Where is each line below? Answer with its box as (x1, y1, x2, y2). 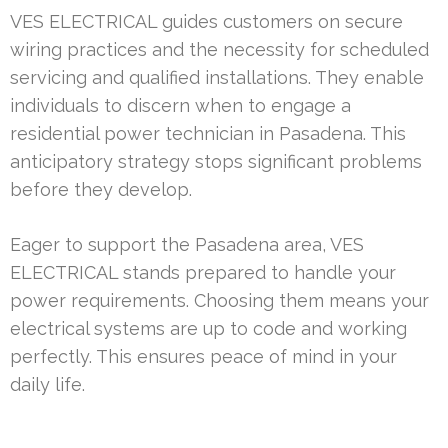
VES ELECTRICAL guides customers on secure (10, 11, 403, 33)
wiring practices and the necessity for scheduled (10, 39, 429, 61)
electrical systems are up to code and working (10, 318, 407, 340)
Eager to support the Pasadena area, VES (10, 234, 364, 256)
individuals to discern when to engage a (10, 95, 351, 117)
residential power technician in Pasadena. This (10, 123, 406, 145)
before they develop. (10, 179, 192, 201)
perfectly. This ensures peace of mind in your (10, 346, 397, 368)
